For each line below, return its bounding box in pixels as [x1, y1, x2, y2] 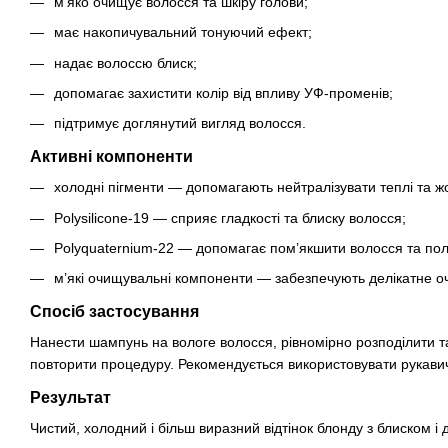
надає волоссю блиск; [54, 54, 197, 71]
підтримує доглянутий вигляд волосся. [54, 115, 306, 132]
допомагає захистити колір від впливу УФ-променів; [54, 84, 393, 101]
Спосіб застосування [30, 303, 199, 321]
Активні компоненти [30, 148, 193, 166]
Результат [30, 389, 111, 407]
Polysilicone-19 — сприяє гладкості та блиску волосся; [54, 209, 406, 226]
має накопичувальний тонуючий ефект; [54, 24, 312, 41]
